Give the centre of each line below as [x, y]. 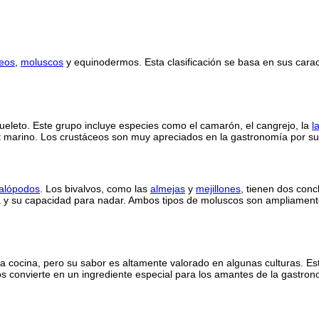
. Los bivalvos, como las [95, 188]
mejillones [218, 188]
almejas [168, 188]
